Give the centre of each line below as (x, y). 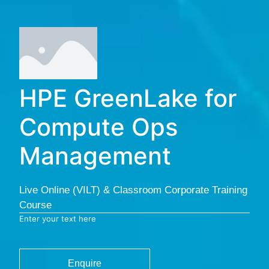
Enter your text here (58, 218)
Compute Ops (98, 127)
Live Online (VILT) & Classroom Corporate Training (133, 190)
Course (35, 205)
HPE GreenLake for (128, 98)
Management (95, 156)
